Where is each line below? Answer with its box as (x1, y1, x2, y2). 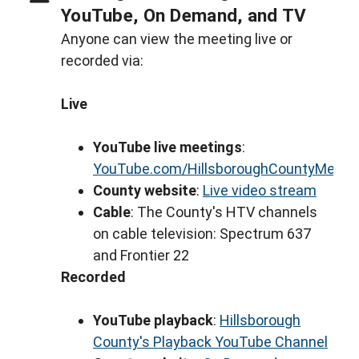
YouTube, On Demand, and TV (61, 4, 307, 26)
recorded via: (61, 51, 143, 69)
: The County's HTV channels (131, 203, 317, 220)
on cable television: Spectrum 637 (93, 224, 311, 242)
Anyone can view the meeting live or (61, 30, 292, 47)
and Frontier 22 (93, 246, 189, 264)
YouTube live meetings (93, 138, 242, 155)
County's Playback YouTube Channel (93, 333, 328, 350)
